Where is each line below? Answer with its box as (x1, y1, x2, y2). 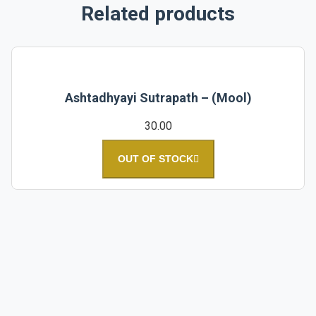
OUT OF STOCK (117, 152, 193, 164)
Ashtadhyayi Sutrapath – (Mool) (64, 90, 252, 105)
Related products (81, 1, 235, 25)
